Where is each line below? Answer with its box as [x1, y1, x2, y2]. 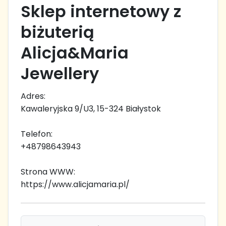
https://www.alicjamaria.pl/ [21, 178, 130, 190]
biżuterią [21, 20, 94, 43]
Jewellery [21, 62, 99, 85]
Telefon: [21, 128, 52, 140]
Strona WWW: [21, 165, 75, 178]
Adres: [21, 90, 45, 102]
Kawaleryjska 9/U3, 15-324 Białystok [21, 102, 161, 115]
